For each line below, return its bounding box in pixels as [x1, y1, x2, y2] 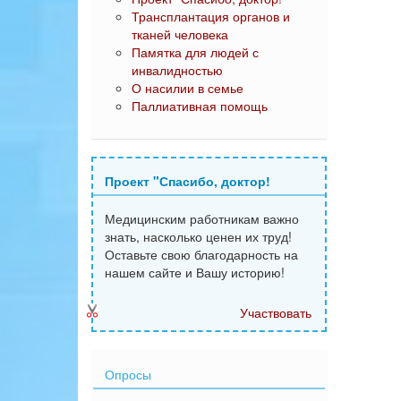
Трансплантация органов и [132, 7, 290, 25]
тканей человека [132, 25, 228, 43]
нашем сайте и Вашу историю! [105, 263, 285, 281]
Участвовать [239, 303, 311, 321]
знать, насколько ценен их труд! [105, 227, 292, 245]
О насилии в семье [132, 79, 243, 97]
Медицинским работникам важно [105, 209, 299, 227]
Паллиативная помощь [132, 97, 268, 115]
